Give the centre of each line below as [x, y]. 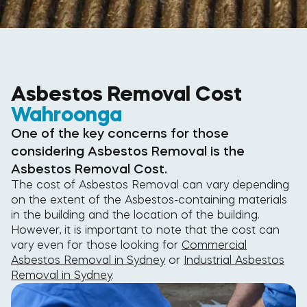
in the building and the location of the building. [135, 214]
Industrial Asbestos [234, 260]
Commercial [214, 245]
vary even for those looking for [96, 245]
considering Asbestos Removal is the [128, 150]
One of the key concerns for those [120, 133]
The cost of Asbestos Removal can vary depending [150, 184]
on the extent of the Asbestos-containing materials [149, 199]
